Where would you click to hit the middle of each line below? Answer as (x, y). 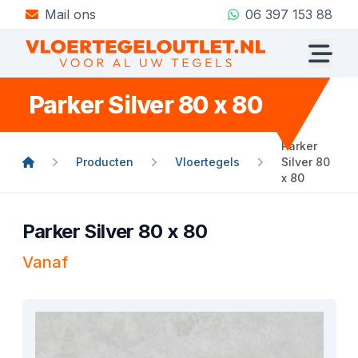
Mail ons (70, 14)
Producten (105, 162)
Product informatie (75, 281)
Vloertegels (208, 162)
